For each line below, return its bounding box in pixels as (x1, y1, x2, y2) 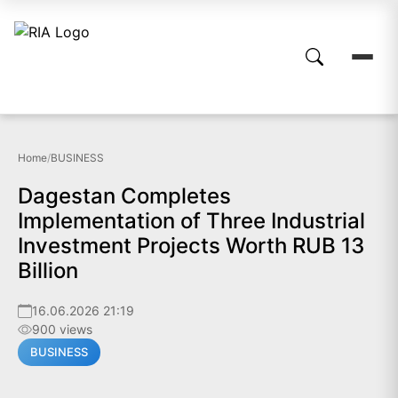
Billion (18, 258, 78, 283)
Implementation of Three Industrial (18, 208, 365, 234)
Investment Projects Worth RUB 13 (18, 233, 364, 259)
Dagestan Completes (18, 183, 231, 209)
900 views (32, 322, 92, 337)
